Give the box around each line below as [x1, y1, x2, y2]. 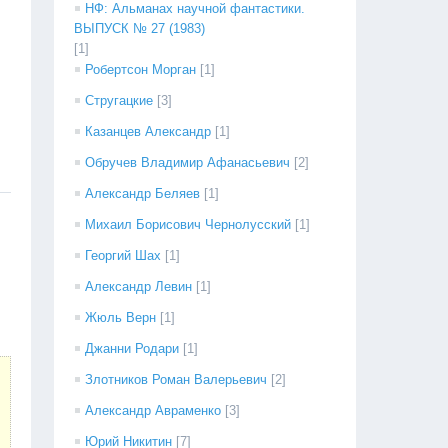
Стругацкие [85, 93, 154, 108]
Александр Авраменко [85, 403, 222, 418]
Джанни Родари [85, 341, 180, 356]
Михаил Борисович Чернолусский [85, 217, 292, 232]
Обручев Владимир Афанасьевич [85, 155, 291, 170]
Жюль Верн [85, 310, 157, 325]
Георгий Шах [85, 248, 162, 263]
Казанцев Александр [85, 124, 212, 139]
